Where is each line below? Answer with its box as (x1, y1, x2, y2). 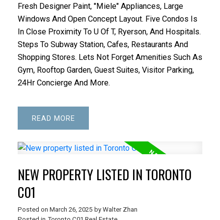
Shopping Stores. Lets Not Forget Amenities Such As (17, 52, 202, 62)
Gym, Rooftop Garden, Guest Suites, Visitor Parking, (17, 65, 194, 75)
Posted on (17, 206, 50, 214)
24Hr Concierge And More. (17, 78, 110, 87)
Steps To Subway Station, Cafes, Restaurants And (17, 39, 188, 49)
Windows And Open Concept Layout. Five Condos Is (17, 14, 197, 24)
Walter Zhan (102, 206, 137, 214)
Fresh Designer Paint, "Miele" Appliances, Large (17, 1, 183, 11)
